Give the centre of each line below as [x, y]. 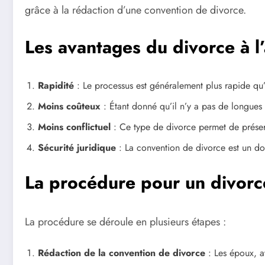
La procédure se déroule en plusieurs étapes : [125, 222]
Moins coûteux [69, 106]
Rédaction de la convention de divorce [122, 253]
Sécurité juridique [77, 148]
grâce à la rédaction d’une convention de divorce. [135, 10]
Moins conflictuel [74, 127]
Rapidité [56, 86]
